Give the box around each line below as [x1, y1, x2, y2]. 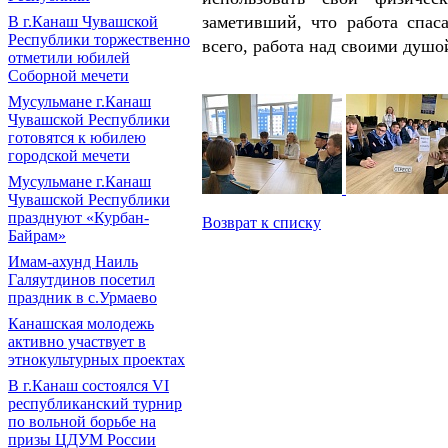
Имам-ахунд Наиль [8, 253, 138, 270]
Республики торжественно [8, 31, 190, 48]
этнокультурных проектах [8, 351, 185, 368]
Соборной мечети [8, 67, 129, 84]
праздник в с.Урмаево [8, 289, 157, 306]
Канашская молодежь [8, 315, 154, 332]
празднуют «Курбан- [8, 209, 149, 226]
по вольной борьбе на [8, 413, 156, 430]
